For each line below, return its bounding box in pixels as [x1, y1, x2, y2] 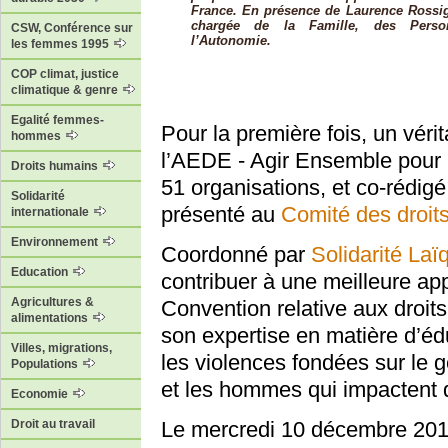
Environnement [11, 235, 101, 250]
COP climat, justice [11, 67, 119, 82]
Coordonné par [161, 242, 311, 268]
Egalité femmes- [11, 113, 104, 128]
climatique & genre [11, 83, 121, 98]
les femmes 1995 [11, 37, 112, 52]
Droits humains [11, 159, 101, 174]
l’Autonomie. [191, 33, 271, 48]
